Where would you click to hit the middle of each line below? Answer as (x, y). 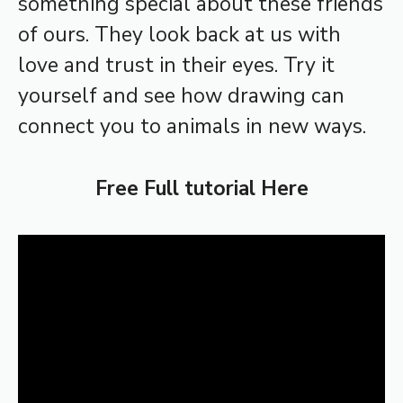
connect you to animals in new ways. (192, 127)
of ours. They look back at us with (179, 35)
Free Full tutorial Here (201, 188)
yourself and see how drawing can (181, 96)
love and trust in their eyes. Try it (176, 66)
